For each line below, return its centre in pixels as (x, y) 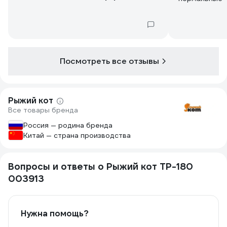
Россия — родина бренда (68, 125)
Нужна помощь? (55, 214)
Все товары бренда (43, 110)
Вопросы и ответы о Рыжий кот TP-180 (101, 166)
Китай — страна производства (77, 135)
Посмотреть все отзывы (109, 61)
